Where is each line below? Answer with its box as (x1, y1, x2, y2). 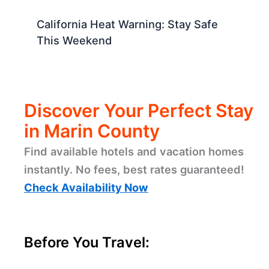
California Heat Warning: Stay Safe (37, 17, 219, 31)
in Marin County (24, 119, 160, 142)
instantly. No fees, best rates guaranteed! (24, 162, 244, 176)
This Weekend (37, 34, 112, 47)
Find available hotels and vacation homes (24, 144, 244, 158)
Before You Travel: (24, 233, 150, 251)
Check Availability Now (24, 180, 148, 194)
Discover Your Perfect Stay (24, 99, 253, 121)
